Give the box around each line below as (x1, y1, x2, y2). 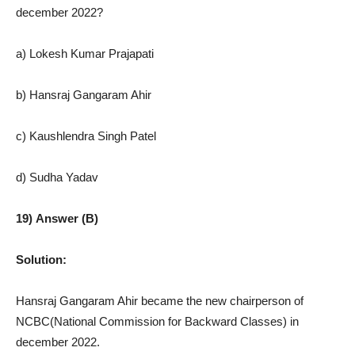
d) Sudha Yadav (16, 170, 98, 184)
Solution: (16, 252, 67, 266)
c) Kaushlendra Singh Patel (16, 128, 156, 143)
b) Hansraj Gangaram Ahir (16, 87, 151, 101)
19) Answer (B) (16, 211, 98, 225)
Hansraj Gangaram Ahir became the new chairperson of (16, 293, 303, 307)
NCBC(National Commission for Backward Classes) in (16, 314, 299, 328)
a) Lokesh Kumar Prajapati (16, 46, 154, 60)
